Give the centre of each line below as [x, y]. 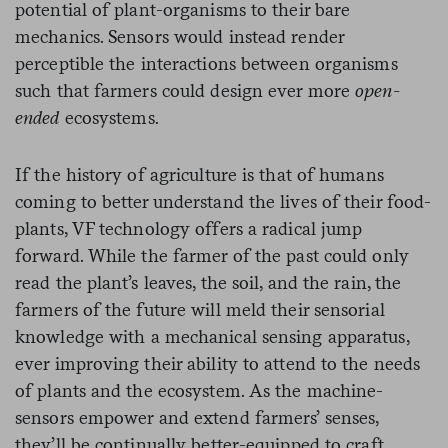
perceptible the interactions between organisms [206, 63]
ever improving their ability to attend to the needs [218, 363]
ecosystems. [109, 117]
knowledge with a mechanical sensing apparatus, [212, 336]
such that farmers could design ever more [185, 90]
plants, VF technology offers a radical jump [189, 228]
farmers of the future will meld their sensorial [200, 309]
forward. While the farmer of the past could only [212, 255]
